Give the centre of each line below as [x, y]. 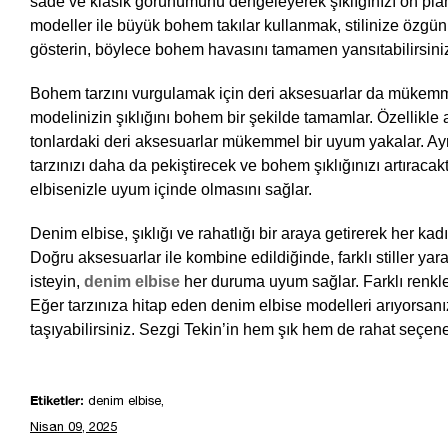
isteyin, [55, 282]
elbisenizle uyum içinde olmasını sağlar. [171, 190]
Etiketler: [57, 401]
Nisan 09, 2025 [73, 429]
